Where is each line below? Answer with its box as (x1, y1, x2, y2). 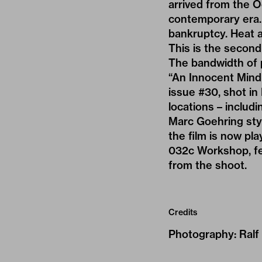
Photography (168, 227, 234, 242)
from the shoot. (168, 158, 247, 173)
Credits (168, 207, 197, 218)
